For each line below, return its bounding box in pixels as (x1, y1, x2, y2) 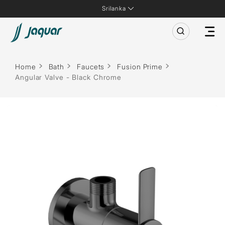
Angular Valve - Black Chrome (15, 73, 122, 81)
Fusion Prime (117, 62, 163, 71)
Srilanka (101, 5, 126, 12)
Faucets (77, 62, 105, 71)
